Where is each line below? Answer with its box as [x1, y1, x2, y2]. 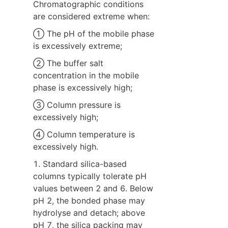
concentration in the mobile [33, 70, 139, 80]
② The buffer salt [33, 58, 103, 68]
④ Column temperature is [33, 129, 135, 139]
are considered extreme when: [33, 11, 150, 21]
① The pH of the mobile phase [33, 28, 154, 39]
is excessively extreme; [33, 40, 122, 51]
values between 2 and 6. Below [33, 183, 153, 193]
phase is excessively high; [33, 82, 132, 93]
